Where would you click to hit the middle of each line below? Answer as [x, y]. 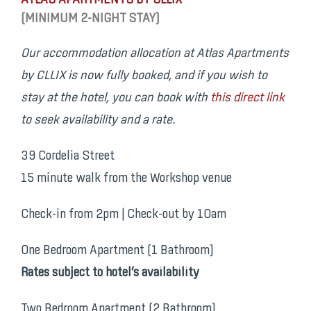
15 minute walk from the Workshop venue [126, 179]
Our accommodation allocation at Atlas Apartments [154, 54]
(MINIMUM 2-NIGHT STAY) [90, 19]
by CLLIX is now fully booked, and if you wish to [144, 76]
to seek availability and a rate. [98, 120]
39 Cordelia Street [67, 157]
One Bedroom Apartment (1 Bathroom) [117, 251]
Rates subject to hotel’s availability [110, 273]
